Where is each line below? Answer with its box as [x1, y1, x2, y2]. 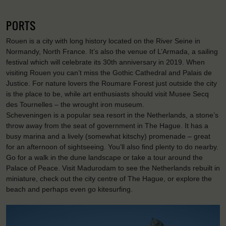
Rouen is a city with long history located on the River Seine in [6, 37, 200, 45]
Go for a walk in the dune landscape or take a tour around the [6, 153, 203, 162]
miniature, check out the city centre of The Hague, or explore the [6, 175, 212, 183]
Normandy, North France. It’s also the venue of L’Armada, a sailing [6, 47, 218, 56]
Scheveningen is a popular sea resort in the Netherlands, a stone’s [6, 111, 218, 120]
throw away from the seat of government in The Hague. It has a [6, 122, 208, 130]
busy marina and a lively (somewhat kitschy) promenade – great [6, 132, 210, 141]
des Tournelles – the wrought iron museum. [6, 100, 144, 109]
